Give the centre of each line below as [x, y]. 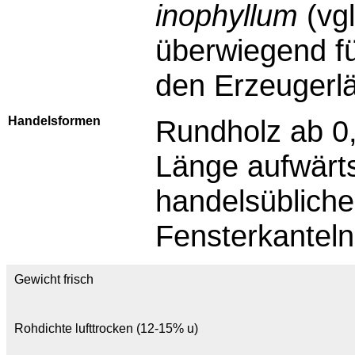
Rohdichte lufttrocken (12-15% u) [106, 328]
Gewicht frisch [54, 279]
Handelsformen [54, 121]
